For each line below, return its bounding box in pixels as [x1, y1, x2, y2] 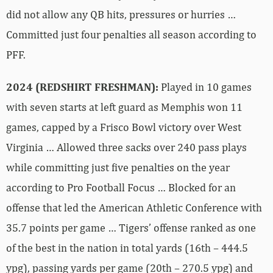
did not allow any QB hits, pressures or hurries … [6, 7, 236, 21]
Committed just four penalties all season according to [6, 27, 257, 41]
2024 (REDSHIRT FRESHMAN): [6, 80, 158, 93]
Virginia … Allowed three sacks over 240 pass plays [6, 140, 247, 154]
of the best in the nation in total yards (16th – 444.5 [6, 241, 248, 254]
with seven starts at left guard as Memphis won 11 [6, 100, 243, 113]
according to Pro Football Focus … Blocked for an [6, 180, 236, 194]
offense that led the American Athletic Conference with [6, 200, 262, 214]
